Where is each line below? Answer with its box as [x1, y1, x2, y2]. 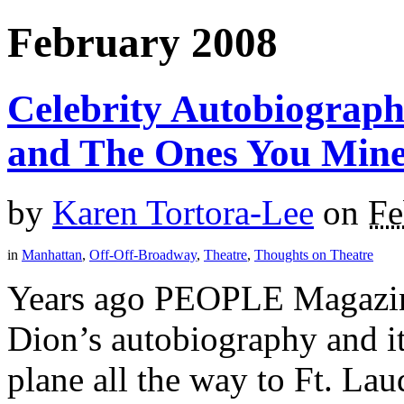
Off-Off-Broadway [89, 247, 197, 263]
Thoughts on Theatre [254, 247, 373, 263]
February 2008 [7, 19, 278, 67]
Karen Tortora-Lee [52, 193, 314, 233]
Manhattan [22, 247, 82, 263]
